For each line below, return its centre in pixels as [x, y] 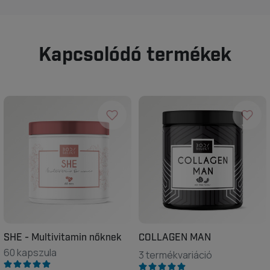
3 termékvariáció [175, 255]
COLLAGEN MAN [175, 238]
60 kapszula [30, 253]
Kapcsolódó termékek [135, 55]
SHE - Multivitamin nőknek [63, 238]
